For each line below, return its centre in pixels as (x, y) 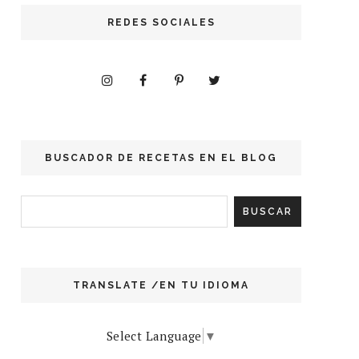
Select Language (154, 335)
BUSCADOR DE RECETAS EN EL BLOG (161, 157)
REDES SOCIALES (161, 22)
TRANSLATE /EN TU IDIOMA (161, 285)
